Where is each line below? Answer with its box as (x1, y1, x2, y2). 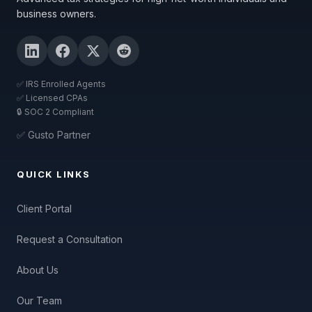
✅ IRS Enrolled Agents (17, 79, 106, 89)
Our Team (17, 294, 62, 306)
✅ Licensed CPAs (17, 93, 88, 103)
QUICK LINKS (17, 169, 91, 180)
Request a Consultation (17, 233, 123, 245)
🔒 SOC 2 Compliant (17, 107, 94, 117)
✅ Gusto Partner (17, 128, 91, 141)
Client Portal (17, 202, 72, 214)
